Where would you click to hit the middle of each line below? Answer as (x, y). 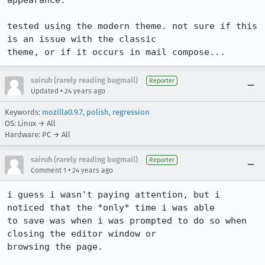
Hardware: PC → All (38, 135)
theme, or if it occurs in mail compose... (116, 52)
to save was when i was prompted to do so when (127, 221)
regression (131, 112)
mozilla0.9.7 (62, 112)
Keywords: (23, 112)
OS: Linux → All (30, 123)
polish (98, 112)
